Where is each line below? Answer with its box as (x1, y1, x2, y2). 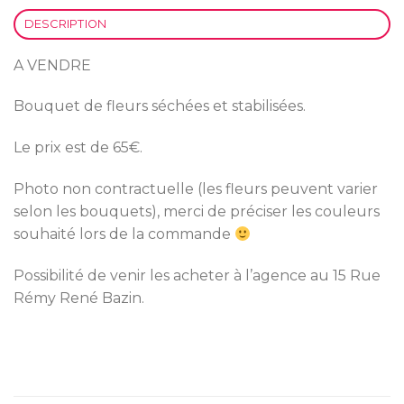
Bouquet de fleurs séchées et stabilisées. (14, 97, 306, 115)
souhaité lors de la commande (14, 225, 234, 243)
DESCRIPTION (23, 16, 107, 31)
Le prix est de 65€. (14, 139, 142, 157)
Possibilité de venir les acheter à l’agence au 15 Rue (14, 266, 381, 284)
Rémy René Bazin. (14, 289, 144, 307)
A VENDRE (14, 56, 91, 74)
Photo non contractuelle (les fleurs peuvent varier (14, 179, 378, 197)
